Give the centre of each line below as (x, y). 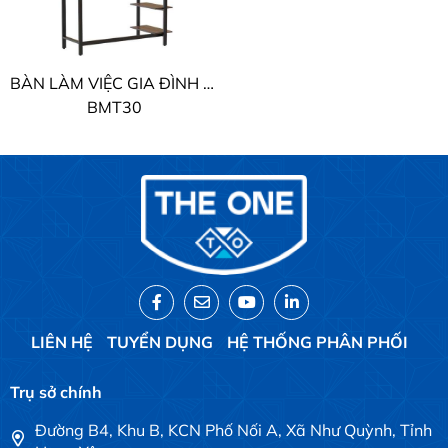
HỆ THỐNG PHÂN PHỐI (317, 341)
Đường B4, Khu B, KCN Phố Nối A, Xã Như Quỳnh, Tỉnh (234, 429)
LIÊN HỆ (61, 341)
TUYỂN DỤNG (159, 341)
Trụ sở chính (56, 391)
